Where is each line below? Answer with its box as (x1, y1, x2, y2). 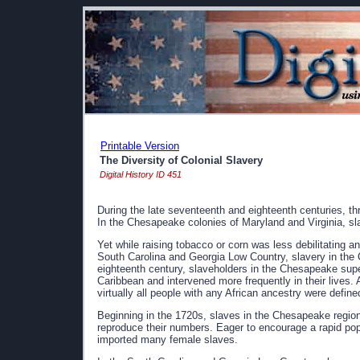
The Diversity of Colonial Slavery (100, 154, 263, 166)
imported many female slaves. (97, 333, 238, 346)
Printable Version (100, 140, 179, 152)
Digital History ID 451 (100, 170, 182, 179)
